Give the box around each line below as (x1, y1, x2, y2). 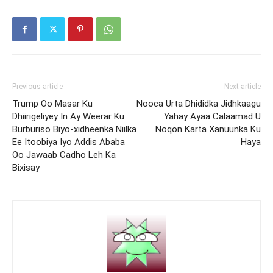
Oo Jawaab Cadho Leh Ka (12, 149, 116, 160)
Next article (224, 82, 261, 91)
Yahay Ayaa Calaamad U (164, 111, 261, 122)
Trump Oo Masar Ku (12, 98, 93, 109)
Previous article (12, 82, 63, 91)
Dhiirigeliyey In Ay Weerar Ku (12, 111, 124, 122)
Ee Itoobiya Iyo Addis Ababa (12, 136, 125, 147)
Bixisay (12, 162, 40, 173)
